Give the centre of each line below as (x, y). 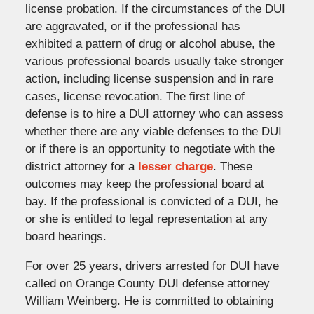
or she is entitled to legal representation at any (146, 219)
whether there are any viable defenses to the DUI (153, 131)
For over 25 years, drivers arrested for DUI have (152, 266)
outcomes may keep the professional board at (144, 184)
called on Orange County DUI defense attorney (147, 283)
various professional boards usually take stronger (154, 61)
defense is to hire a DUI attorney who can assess (154, 114)
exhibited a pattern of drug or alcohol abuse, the (150, 43)
